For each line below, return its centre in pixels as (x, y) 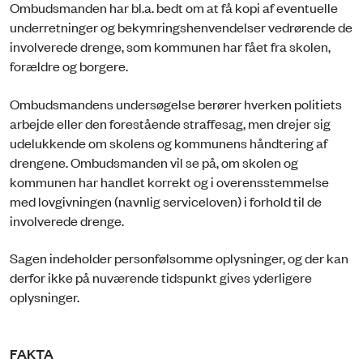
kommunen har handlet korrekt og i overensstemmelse (169, 181)
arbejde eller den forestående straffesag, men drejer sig (170, 123)
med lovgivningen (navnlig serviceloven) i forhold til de (166, 201)
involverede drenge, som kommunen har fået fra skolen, (170, 47)
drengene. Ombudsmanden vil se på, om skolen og (154, 162)
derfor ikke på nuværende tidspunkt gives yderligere (161, 277)
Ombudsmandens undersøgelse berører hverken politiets (176, 103)
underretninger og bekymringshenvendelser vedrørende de (181, 27)
